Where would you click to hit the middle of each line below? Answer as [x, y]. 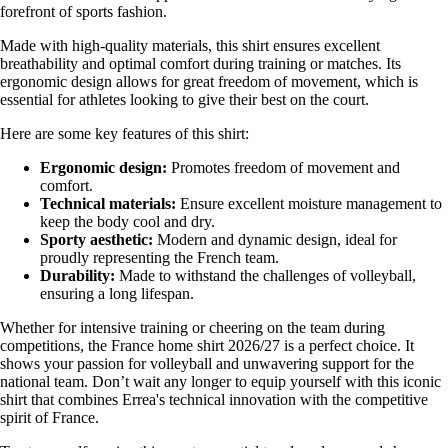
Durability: [77, 276]
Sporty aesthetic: [96, 240]
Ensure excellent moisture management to [309, 204]
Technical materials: [108, 204]
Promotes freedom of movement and [283, 168]
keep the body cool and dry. [127, 222]
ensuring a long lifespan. [117, 294]
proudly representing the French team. [159, 258]
